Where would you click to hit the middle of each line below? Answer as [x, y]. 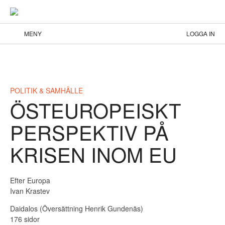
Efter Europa [30, 180]
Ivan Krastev [30, 191]
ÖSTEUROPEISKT [95, 110]
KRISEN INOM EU [93, 154]
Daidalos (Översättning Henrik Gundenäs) [77, 208]
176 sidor [25, 219]
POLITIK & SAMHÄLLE [46, 90]
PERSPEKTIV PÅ [89, 132]
